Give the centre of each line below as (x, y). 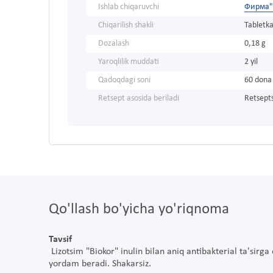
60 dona (258, 80)
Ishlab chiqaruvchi (129, 7)
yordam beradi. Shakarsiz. (100, 264)
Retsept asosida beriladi (139, 99)
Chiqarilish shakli (126, 26)
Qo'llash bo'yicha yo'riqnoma (139, 210)
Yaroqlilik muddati (129, 62)
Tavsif (60, 240)
